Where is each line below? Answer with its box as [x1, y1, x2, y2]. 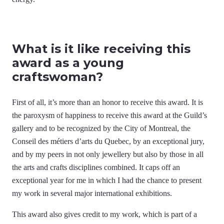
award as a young [12, 55, 124, 70]
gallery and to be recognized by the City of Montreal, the [12, 124, 190, 133]
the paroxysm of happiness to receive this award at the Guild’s [12, 111, 207, 120]
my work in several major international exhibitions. [12, 189, 172, 198]
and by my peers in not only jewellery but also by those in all [12, 150, 203, 159]
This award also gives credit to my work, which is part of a [12, 210, 197, 219]
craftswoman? [12, 69, 103, 84]
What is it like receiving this [12, 41, 190, 56]
